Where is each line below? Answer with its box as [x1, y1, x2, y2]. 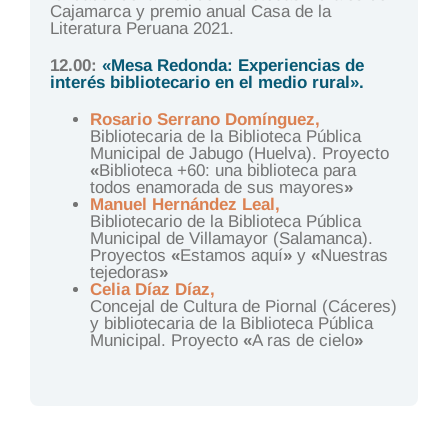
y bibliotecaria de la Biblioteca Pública [89, 313, 373, 333]
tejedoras [89, 262, 159, 282]
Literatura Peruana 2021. [49, 18, 234, 38]
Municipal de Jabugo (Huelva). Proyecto [89, 143, 389, 163]
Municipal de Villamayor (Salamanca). [89, 228, 373, 248]
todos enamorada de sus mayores [89, 177, 344, 197]
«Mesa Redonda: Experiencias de [101, 55, 364, 75]
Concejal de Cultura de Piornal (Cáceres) [89, 296, 397, 316]
